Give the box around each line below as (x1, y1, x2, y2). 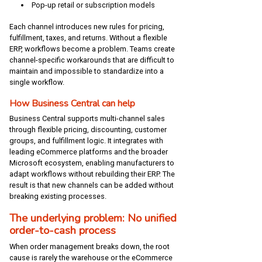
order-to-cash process (9, 223, 116, 238)
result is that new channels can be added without (9, 180, 174, 189)
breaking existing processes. (9, 191, 106, 201)
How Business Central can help (9, 97, 135, 111)
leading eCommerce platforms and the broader (9, 147, 168, 156)
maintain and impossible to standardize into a (9, 67, 164, 76)
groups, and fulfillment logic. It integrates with (9, 136, 163, 145)
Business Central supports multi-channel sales (9, 113, 165, 123)
